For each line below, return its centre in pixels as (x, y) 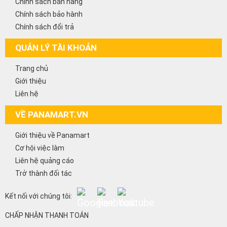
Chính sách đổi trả (45, 27)
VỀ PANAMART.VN (52, 115)
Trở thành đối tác (44, 174)
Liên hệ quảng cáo (45, 161)
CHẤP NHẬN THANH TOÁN (47, 216)
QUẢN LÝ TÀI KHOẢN (56, 48)
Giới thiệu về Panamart (52, 136)
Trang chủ (32, 69)
